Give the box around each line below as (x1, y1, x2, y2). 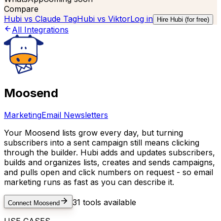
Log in (130, 14, 153, 24)
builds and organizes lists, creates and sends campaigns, (4, 157, 215, 167)
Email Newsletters (41, 110, 108, 120)
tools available (80, 197, 136, 207)
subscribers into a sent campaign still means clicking (4, 137, 199, 147)
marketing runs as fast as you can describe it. (4, 177, 174, 187)
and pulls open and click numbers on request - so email (4, 167, 213, 177)
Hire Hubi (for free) (157, 16, 209, 23)
